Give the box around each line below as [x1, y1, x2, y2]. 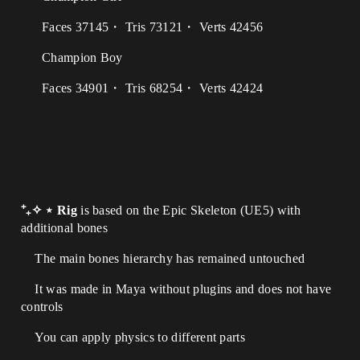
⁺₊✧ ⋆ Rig [21, 203, 81, 217]
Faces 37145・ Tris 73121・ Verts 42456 [21, 20, 264, 34]
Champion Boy [21, 51, 123, 64]
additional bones [21, 221, 108, 235]
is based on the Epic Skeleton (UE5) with [80, 203, 301, 217]
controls [21, 300, 63, 313]
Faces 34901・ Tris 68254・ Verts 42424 [21, 81, 264, 95]
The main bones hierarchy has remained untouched [21, 252, 305, 265]
